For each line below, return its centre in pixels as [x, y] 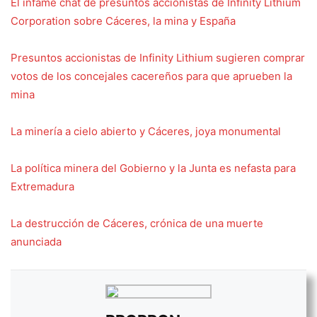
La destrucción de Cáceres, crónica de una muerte [137, 223]
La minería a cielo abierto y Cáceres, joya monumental [146, 131]
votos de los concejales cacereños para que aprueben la [151, 76]
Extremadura [42, 186]
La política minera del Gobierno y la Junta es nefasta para [153, 168]
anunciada [36, 241]
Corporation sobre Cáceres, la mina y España [123, 21]
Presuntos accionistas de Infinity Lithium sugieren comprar [158, 57]
